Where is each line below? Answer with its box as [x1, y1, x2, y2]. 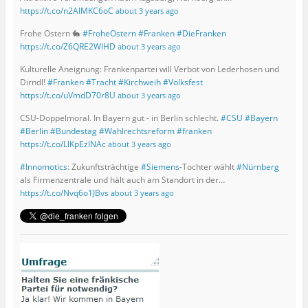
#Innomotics [19, 161, 67, 173]
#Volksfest [162, 76, 203, 89]
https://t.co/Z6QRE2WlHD [19, 41, 115, 53]
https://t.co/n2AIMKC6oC [19, 5, 113, 17]
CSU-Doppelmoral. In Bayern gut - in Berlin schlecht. [19, 112, 221, 124]
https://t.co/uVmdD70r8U [19, 89, 115, 102]
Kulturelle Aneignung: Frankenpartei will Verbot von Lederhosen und [19, 63, 279, 76]
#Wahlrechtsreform [98, 125, 175, 137]
